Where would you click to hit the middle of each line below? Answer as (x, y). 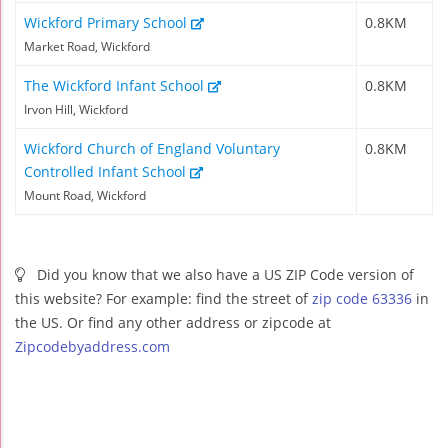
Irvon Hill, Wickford (76, 109)
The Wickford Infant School (116, 85)
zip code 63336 (362, 298)
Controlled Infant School (107, 171)
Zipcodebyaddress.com (92, 346)
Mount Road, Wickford (85, 195)
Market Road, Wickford (87, 46)
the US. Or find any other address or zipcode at (173, 322)
